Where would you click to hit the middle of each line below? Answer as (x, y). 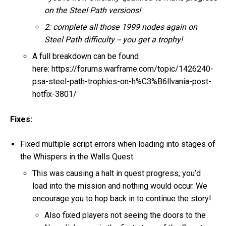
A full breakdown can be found (86, 56)
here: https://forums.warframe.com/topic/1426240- (123, 69)
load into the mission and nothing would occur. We (120, 186)
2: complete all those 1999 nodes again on (121, 27)
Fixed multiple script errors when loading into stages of (118, 144)
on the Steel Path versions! (94, 11)
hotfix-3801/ (55, 94)
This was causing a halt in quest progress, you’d (117, 173)
